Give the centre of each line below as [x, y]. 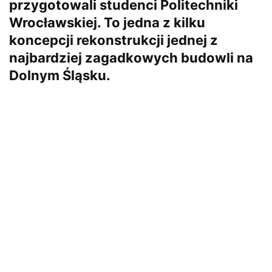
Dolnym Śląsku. [60, 75]
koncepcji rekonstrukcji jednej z [114, 40]
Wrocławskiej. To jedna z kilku [107, 22]
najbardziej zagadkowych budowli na [131, 57]
